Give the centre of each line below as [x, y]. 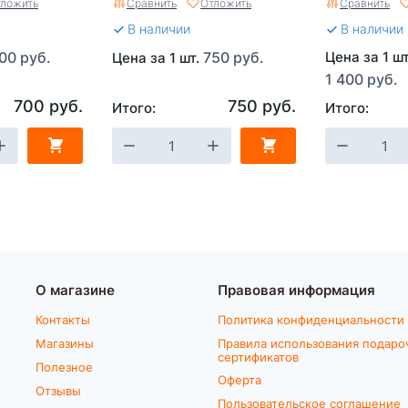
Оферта [240, 379]
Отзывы [58, 390]
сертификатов [258, 356]
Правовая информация [296, 289]
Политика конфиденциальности [311, 319]
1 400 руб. [362, 78]
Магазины [65, 342]
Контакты [63, 319]
